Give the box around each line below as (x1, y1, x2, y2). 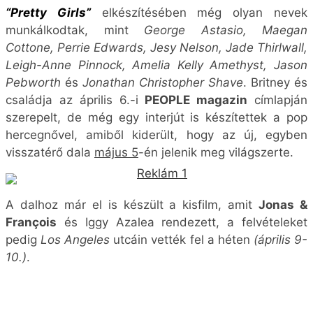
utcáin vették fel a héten (110, 72, 254, 87)
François (6, 54, 57, 69)
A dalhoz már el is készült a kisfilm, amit (6, 37, 259, 52)
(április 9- (253, 72, 308, 87)
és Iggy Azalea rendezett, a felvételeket (57, 54, 307, 69)
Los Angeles (41, 72, 110, 87)
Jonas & (259, 37, 308, 52)
